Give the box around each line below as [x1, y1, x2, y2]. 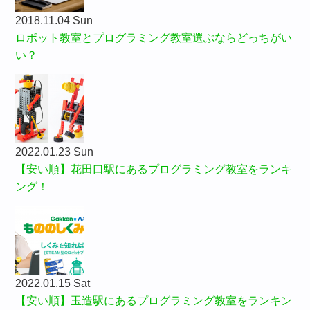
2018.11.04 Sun [15, 15, 93, 27]
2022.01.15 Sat [15, 277, 91, 290]
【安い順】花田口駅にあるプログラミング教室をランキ [15, 163, 293, 176]
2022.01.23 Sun [15, 146, 94, 158]
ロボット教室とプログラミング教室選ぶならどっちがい [15, 32, 293, 44]
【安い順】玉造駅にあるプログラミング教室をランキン [15, 295, 293, 307]
